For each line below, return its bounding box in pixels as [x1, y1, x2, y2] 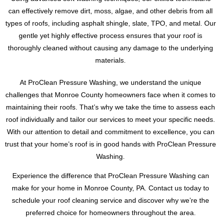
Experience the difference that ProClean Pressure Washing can [12, 172, 209, 180]
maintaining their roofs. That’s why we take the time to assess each [6, 103, 215, 111]
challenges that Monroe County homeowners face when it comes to [5, 90, 216, 99]
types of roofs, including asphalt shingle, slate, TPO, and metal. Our [5, 19, 216, 28]
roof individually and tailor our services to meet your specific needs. [6, 115, 215, 123]
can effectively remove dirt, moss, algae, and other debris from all [8, 7, 213, 15]
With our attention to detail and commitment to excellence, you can [6, 127, 215, 136]
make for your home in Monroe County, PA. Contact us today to [12, 184, 209, 192]
